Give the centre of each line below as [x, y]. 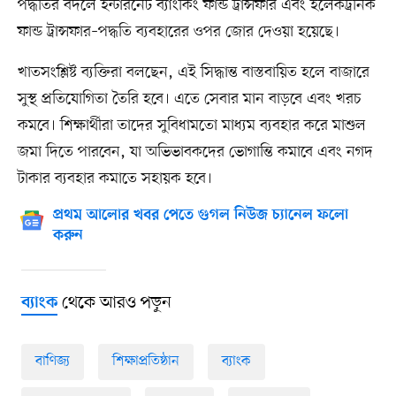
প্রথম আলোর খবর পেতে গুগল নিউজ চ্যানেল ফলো [200, 216]
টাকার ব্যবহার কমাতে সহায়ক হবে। [114, 179]
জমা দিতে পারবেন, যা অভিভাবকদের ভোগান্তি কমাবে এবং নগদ [195, 152]
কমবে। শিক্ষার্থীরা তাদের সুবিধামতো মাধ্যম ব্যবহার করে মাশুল [191, 126]
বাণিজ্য [52, 362]
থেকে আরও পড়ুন [114, 304]
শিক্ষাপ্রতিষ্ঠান [145, 362]
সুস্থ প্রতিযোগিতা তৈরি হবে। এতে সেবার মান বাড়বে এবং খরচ [189, 99]
